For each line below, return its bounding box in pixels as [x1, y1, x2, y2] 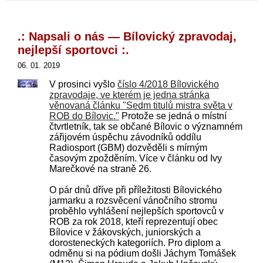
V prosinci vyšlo [49, 79, 117, 89]
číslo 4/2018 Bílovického [117, 79, 219, 89]
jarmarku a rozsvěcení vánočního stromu [49, 195, 217, 205]
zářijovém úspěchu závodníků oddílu [49, 132, 201, 142]
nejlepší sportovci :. [18, 43, 129, 56]
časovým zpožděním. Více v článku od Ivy [49, 153, 222, 163]
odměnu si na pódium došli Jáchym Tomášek [49, 248, 236, 258]
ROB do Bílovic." [49, 111, 119, 121]
